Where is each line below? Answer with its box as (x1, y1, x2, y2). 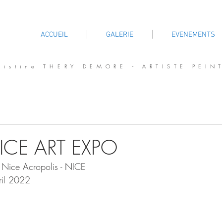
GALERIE (106, 30, 133, 39)
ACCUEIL (40, 30, 68, 39)
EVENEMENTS (171, 30, 215, 39)
